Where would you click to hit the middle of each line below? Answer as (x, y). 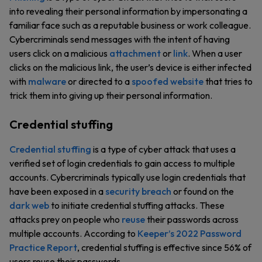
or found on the (203, 191)
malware (47, 81)
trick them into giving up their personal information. (112, 95)
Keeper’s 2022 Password (189, 233)
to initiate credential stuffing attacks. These (137, 205)
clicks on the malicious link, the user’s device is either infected (130, 67)
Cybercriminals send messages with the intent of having (120, 39)
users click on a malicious (59, 53)
